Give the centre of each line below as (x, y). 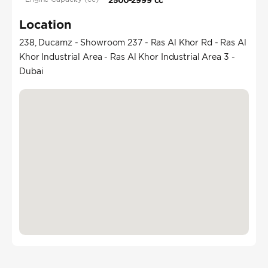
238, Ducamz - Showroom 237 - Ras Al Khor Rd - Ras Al (133, 43)
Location (45, 24)
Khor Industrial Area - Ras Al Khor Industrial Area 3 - (127, 57)
